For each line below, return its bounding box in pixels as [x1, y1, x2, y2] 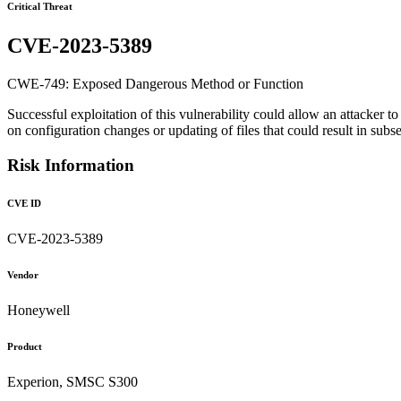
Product [7, 340, 42, 352]
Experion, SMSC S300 [7, 373, 138, 389]
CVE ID [7, 197, 41, 209]
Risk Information [7, 155, 134, 175]
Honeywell [7, 302, 70, 318]
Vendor [7, 269, 38, 280]
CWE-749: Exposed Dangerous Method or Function [7, 76, 303, 92]
